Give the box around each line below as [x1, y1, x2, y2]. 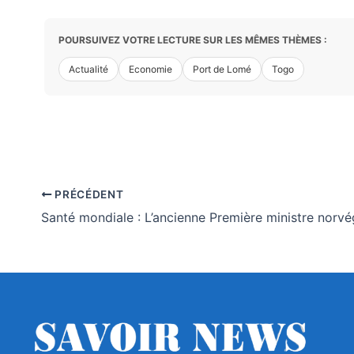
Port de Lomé [193, 63, 251, 76]
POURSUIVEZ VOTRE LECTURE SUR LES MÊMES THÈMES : [58, 34, 327, 47]
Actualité [69, 63, 108, 76]
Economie [129, 63, 172, 76]
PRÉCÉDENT [51, 188, 124, 201]
